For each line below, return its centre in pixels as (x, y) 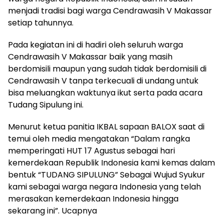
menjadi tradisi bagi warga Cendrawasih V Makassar (110, 11)
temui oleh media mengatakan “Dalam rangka (99, 139)
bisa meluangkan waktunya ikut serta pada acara (105, 93)
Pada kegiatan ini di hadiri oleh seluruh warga (95, 45)
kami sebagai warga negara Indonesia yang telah (104, 187)
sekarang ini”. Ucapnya (52, 211)
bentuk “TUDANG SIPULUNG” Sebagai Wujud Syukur (106, 175)
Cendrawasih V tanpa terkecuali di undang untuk (103, 81)
